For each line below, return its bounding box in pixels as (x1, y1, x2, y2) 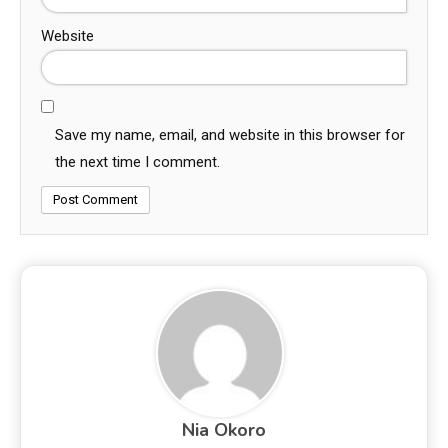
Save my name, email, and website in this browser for (55, 125, 405, 144)
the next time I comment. (55, 152, 220, 171)
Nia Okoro (182, 417, 266, 442)
